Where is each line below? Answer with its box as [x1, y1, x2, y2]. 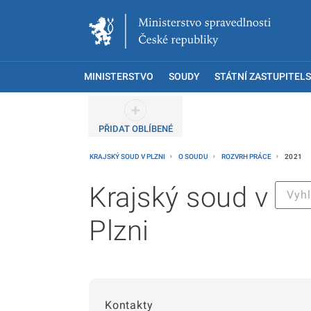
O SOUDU [178, 153, 210, 160]
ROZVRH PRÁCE [221, 153, 273, 160]
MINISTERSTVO [84, 71, 153, 83]
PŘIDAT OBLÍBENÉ [98, 124, 173, 134]
